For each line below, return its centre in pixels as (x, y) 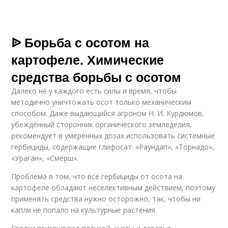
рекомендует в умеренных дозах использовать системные (113, 136)
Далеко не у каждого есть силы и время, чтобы (94, 91)
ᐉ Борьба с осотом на (80, 42)
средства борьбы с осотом (96, 77)
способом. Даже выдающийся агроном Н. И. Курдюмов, (108, 113)
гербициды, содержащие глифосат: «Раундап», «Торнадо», (113, 147)
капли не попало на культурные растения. (84, 210)
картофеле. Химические (88, 60)
